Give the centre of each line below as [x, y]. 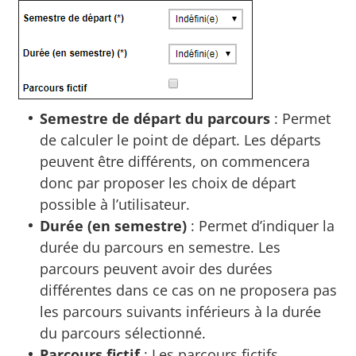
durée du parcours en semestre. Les [161, 247]
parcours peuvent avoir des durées [157, 268]
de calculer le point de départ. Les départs [181, 139]
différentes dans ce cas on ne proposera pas [189, 290]
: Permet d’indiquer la [263, 225]
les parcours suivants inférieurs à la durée [181, 311]
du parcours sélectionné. [123, 333]
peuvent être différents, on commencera [175, 161]
